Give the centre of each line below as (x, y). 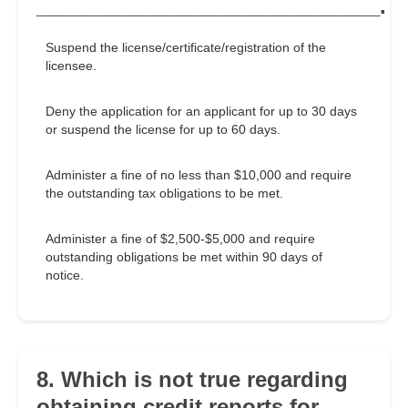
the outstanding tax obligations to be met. (164, 194)
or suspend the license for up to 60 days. (163, 130)
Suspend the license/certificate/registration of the (186, 48)
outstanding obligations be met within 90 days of (184, 257)
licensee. (71, 66)
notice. (65, 275)
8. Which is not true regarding (192, 380)
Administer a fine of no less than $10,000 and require (199, 175)
